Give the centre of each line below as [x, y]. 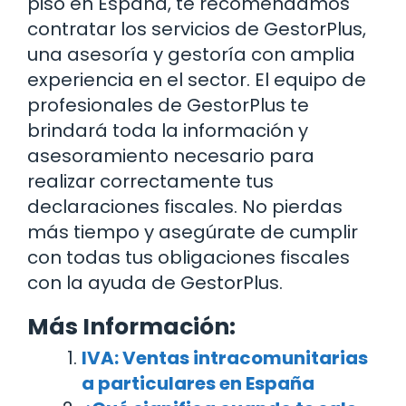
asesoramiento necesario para [171, 156]
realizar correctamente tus [150, 182]
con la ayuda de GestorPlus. [155, 283]
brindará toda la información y [168, 131]
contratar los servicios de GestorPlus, [197, 29]
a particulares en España [198, 384]
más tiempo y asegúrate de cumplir [193, 232]
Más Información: [131, 327]
